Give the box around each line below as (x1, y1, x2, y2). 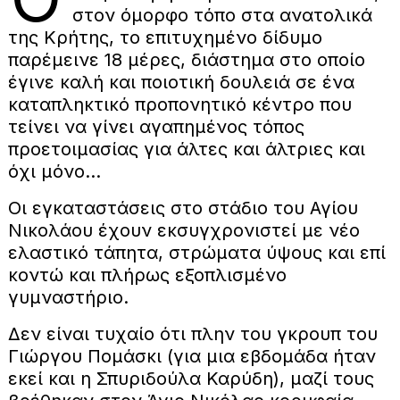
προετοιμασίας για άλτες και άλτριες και (7, 137, 365, 160)
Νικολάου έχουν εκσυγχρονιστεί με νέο (7, 219, 360, 241)
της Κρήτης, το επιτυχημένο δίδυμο (7, 26, 322, 48)
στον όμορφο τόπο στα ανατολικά (71, 4, 372, 26)
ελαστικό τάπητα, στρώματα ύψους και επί (7, 241, 386, 263)
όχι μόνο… (7, 160, 101, 182)
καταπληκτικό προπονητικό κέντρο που (7, 93, 352, 115)
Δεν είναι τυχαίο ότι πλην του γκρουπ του (7, 322, 378, 345)
